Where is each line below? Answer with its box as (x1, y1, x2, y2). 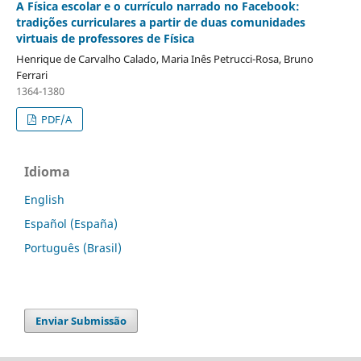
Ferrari (15, 68, 48, 83)
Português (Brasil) (24, 240, 122, 256)
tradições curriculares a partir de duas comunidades (15, 15, 305, 31)
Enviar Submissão (35, 313, 127, 329)
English (24, 192, 64, 208)
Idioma (24, 163, 70, 181)
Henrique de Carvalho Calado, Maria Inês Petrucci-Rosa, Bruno (15, 52, 313, 67)
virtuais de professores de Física (15, 31, 194, 47)
